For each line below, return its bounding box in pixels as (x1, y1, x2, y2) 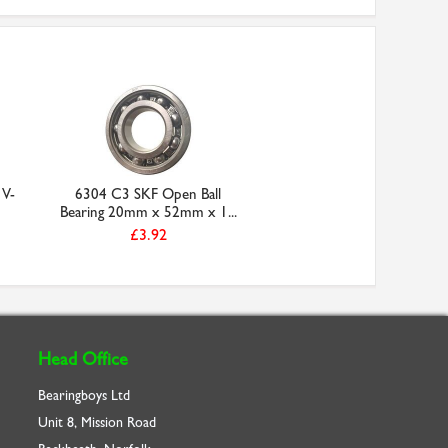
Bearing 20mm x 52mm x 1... (59, 203, 237, 221)
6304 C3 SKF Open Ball (75, 185, 221, 203)
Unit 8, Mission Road (38, 414, 156, 431)
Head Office (38, 349, 128, 370)
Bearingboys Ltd (38, 387, 130, 404)
